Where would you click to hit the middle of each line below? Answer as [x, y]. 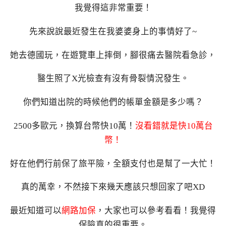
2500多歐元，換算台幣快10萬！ [74, 126]
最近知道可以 [36, 211]
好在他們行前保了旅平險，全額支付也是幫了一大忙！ [113, 163]
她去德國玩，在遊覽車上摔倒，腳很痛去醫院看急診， [113, 55]
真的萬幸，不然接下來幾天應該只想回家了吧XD [113, 187]
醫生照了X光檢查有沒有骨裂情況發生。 [113, 79]
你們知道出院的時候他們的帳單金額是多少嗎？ [113, 102]
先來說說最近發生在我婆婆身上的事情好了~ [113, 31]
